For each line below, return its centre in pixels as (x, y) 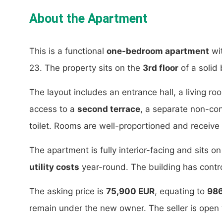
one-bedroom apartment (158, 51)
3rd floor (161, 68)
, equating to (181, 192)
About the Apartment (88, 19)
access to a (53, 109)
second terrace (109, 109)
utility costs (54, 167)
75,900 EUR (130, 192)
